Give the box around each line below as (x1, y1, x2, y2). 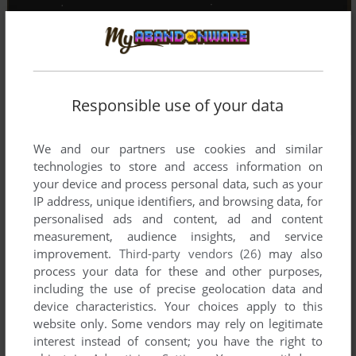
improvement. (33, 246, 119, 262)
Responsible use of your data (72, 95, 284, 117)
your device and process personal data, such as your (33, 176, 323, 192)
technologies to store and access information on (33, 158, 323, 175)
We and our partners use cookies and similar (33, 141, 323, 157)
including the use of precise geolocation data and (33, 281, 323, 297)
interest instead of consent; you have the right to (33, 333, 323, 350)
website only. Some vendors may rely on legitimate (33, 315, 323, 332)
